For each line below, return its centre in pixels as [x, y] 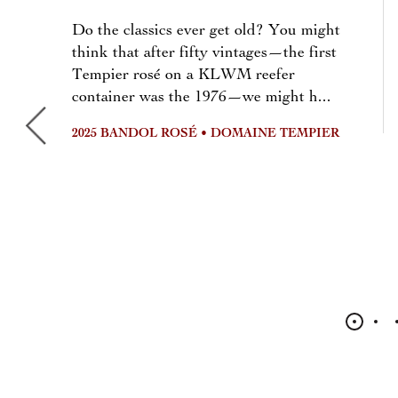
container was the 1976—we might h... [202, 98]
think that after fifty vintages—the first [204, 53]
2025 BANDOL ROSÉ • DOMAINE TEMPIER [206, 134]
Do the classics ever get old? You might [206, 31]
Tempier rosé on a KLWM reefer [183, 76]
